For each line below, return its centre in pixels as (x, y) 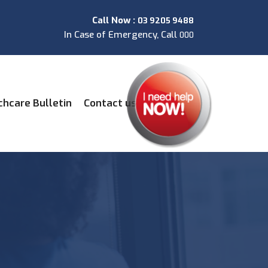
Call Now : (115, 20)
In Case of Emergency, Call (122, 35)
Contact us (110, 103)
